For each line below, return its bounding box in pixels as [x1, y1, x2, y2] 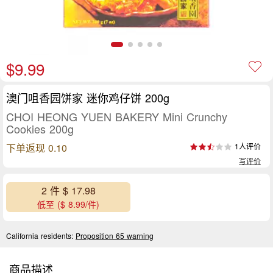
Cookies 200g [6, 121, 74, 136]
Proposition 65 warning [76, 230, 154, 241]
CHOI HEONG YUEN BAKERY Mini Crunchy [6, 108, 227, 124]
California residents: [6, 230, 76, 241]
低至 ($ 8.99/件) [37, 198, 99, 211]
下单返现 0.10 [6, 141, 67, 155]
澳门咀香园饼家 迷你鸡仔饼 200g [6, 90, 169, 105]
